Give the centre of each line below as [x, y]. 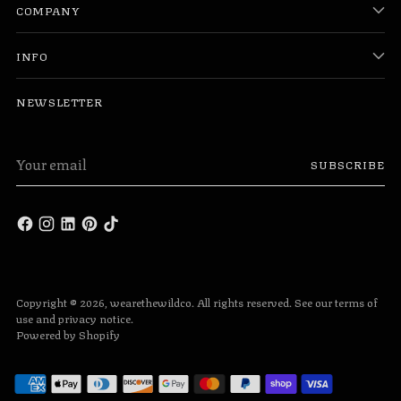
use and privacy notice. [75, 318]
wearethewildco [151, 302]
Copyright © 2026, [63, 302]
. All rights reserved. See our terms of [285, 302]
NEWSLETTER [60, 101]
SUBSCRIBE [348, 163]
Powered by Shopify [68, 334]
